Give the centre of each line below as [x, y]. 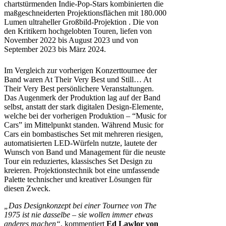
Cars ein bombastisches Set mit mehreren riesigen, [83, 134]
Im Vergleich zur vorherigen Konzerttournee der [80, 71]
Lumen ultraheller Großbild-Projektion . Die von [81, 22]
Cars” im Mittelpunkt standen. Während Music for [84, 125]
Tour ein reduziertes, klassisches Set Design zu [78, 161]
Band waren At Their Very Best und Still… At [78, 80]
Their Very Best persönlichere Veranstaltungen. [79, 89]
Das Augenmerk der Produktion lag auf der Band [82, 98]
